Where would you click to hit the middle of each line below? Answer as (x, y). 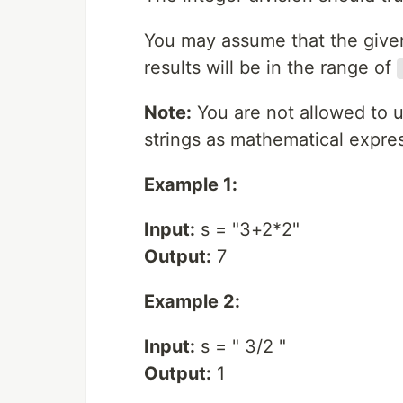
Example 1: (191, 184)
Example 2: (192, 301)
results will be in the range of (270, 67)
